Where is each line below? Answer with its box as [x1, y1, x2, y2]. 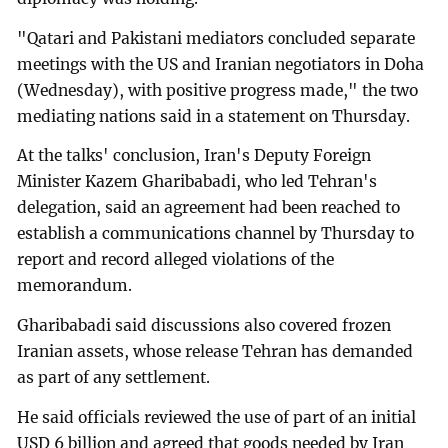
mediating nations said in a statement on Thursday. [17, 106, 411, 126]
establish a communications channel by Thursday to [17, 224, 415, 244]
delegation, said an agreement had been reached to [17, 198, 401, 218]
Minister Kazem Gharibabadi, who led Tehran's [17, 172, 378, 192]
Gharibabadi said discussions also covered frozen [17, 316, 392, 336]
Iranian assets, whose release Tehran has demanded [17, 342, 414, 362]
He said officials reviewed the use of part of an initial [17, 408, 417, 428]
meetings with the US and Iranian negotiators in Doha [17, 54, 425, 74]
